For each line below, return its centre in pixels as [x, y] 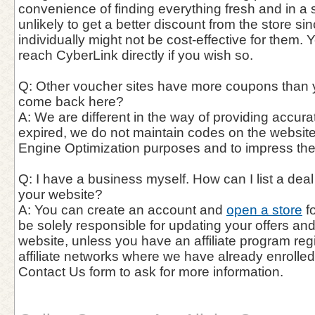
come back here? [71, 102]
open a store [264, 210]
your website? [60, 194]
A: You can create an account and [122, 210]
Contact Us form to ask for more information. [151, 272]
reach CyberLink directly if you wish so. [136, 55]
